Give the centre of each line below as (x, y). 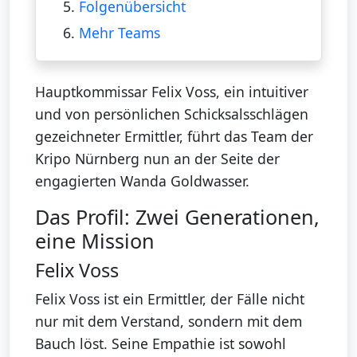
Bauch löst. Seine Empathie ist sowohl (161, 344)
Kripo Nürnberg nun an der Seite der (157, 159)
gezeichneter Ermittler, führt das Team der (174, 137)
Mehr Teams (119, 32)
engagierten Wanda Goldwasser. (142, 181)
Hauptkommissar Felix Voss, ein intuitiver (172, 92)
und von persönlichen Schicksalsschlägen (172, 114)
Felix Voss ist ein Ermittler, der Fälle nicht (170, 299)
